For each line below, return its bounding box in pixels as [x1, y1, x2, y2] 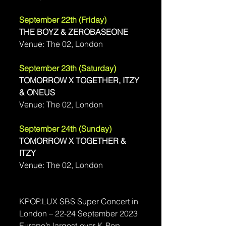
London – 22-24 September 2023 [19, 208, 138, 218]
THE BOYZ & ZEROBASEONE [19, 26, 128, 37]
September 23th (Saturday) [19, 63, 118, 73]
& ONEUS [19, 87, 55, 97]
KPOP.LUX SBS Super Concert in [19, 196, 140, 206]
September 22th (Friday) [19, 14, 108, 25]
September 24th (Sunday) [19, 123, 114, 134]
